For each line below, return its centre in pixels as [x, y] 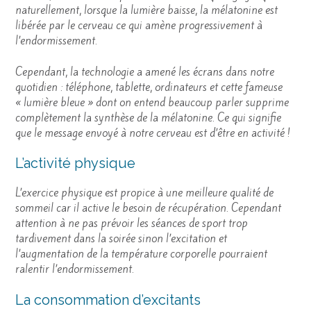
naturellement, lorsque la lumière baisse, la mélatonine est [146, 10]
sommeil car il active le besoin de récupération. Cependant [148, 208]
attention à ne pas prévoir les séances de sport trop [132, 224]
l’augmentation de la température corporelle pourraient [141, 254]
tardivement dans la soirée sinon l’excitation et [121, 239]
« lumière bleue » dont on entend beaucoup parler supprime [152, 102]
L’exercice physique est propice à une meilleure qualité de [144, 193]
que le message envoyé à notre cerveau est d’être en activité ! [153, 133]
